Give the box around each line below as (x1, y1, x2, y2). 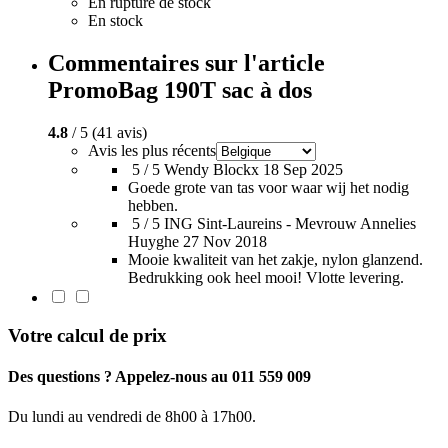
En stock (88, 11, 143, 29)
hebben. (128, 196, 178, 214)
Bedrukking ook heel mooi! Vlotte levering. (128, 268, 404, 286)
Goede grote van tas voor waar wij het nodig (128, 178, 409, 196)
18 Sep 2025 (263, 160, 343, 178)
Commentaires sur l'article (48, 49, 325, 76)
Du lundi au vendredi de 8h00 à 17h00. (8, 407, 256, 425)
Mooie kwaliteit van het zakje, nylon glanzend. (128, 250, 423, 268)
